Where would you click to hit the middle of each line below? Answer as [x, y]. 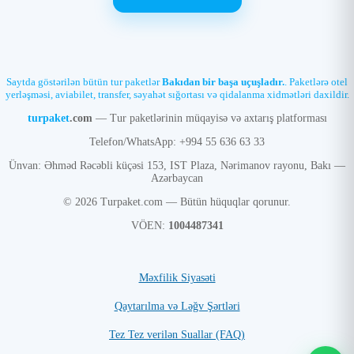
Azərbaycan [177, 178]
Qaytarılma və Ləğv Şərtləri [177, 306]
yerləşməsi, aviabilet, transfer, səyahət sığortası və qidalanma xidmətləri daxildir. [177, 94]
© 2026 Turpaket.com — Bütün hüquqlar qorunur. [177, 202]
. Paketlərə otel [316, 82]
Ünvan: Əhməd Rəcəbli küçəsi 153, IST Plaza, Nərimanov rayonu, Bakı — [177, 166]
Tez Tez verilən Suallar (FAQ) [177, 335]
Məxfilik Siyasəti [177, 278]
